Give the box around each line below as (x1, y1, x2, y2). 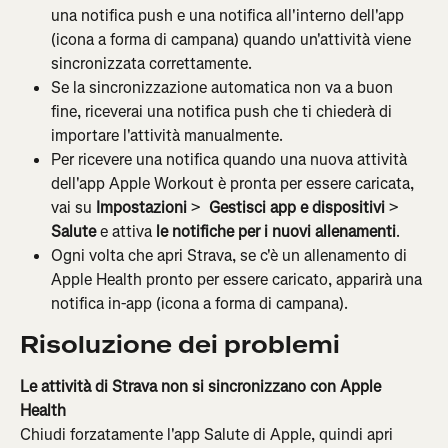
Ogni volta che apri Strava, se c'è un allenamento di (51, 244, 411, 266)
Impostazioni (96, 196, 187, 218)
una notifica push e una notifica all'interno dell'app (51, 4, 408, 26)
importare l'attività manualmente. (51, 124, 283, 146)
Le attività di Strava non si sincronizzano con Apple (20, 375, 385, 397)
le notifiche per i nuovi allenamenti (156, 220, 396, 242)
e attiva (96, 220, 156, 242)
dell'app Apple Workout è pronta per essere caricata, (51, 172, 418, 194)
